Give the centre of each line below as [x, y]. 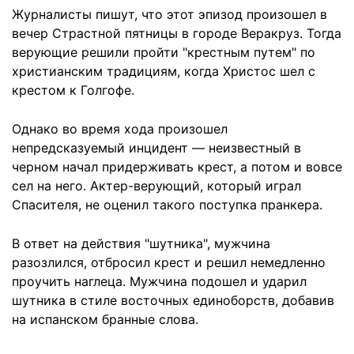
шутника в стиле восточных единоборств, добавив [173, 300]
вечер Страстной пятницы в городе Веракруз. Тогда [177, 33]
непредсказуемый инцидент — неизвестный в [156, 148]
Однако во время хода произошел [120, 129]
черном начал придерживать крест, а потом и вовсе [177, 167]
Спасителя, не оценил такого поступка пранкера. [167, 205]
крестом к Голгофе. [73, 90]
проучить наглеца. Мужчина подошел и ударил [159, 281]
